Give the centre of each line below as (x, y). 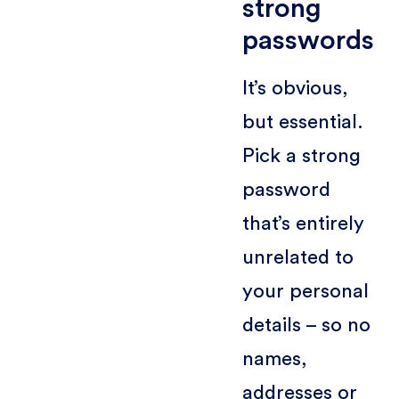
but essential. (302, 122)
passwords (308, 40)
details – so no (306, 325)
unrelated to (297, 257)
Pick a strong (301, 155)
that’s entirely (303, 223)
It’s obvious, (295, 88)
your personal (305, 291)
